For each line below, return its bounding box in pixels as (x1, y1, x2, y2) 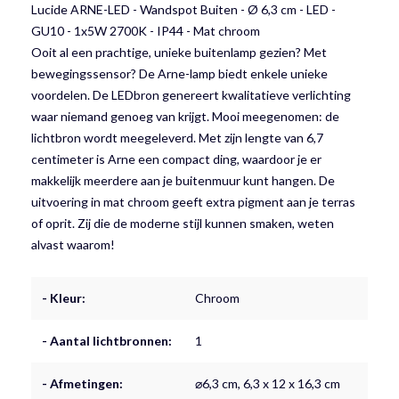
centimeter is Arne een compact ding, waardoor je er (31, 151, 322, 167)
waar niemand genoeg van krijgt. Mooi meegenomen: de (31, 108, 339, 124)
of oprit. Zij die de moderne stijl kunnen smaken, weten (31, 215, 334, 231)
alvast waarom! (31, 236, 115, 252)
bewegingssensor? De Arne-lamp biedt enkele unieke (31, 65, 328, 81)
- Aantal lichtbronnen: (42, 332, 172, 348)
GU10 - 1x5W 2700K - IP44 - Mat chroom (31, 22, 260, 38)
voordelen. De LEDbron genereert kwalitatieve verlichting (31, 86, 351, 102)
